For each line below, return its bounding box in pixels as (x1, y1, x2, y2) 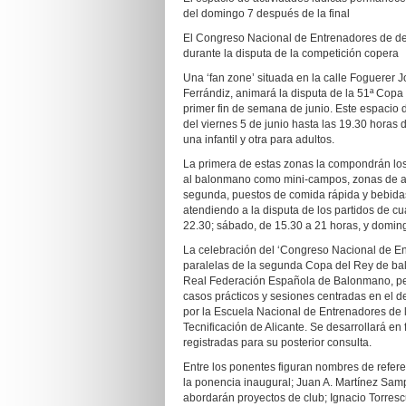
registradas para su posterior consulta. (183, 336, 372, 349)
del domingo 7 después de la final (183, 7, 350, 20)
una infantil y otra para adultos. (183, 133, 334, 146)
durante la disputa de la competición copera (183, 47, 399, 60)
